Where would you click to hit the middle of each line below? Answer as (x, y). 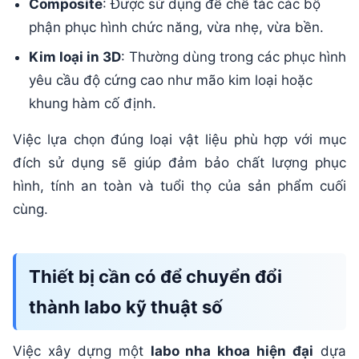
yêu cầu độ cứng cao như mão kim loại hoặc (171, 80)
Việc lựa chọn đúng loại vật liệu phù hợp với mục (179, 139)
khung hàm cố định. (93, 103)
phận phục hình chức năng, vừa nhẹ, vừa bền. (176, 27)
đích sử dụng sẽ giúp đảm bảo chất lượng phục (179, 162)
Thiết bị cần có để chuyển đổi (155, 276)
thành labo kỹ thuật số (126, 307)
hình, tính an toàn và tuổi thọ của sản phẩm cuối (179, 186)
